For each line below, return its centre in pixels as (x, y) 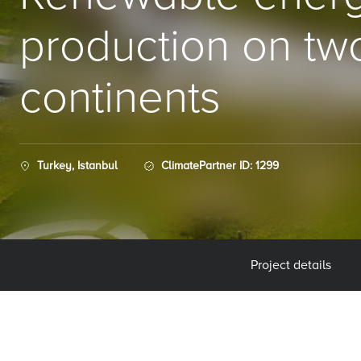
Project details (290, 265)
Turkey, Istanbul (77, 166)
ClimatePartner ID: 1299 (220, 166)
